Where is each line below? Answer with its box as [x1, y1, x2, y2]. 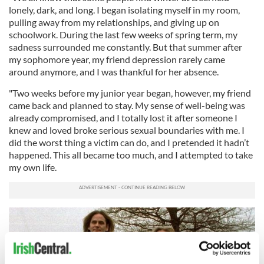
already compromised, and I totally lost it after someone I [9, 111, 237, 123]
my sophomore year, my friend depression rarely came [9, 53, 225, 65]
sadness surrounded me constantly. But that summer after [9, 41, 242, 52]
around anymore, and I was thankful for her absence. [9, 65, 219, 77]
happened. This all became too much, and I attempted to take [9, 148, 253, 160]
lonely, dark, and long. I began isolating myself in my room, [9, 4, 240, 15]
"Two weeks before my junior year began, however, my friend [9, 87, 251, 98]
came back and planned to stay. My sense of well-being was [9, 99, 245, 111]
